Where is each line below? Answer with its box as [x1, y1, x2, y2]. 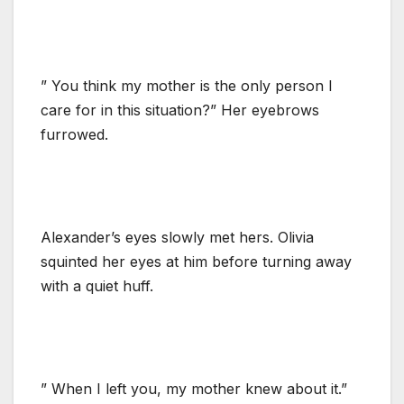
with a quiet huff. [41, 276, 153, 295]
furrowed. [41, 124, 108, 143]
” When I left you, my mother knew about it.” [41, 379, 347, 398]
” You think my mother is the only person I [41, 76, 333, 95]
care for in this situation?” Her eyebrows [41, 100, 319, 119]
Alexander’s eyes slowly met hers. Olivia [41, 227, 314, 246]
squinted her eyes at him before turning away [41, 252, 352, 271]
